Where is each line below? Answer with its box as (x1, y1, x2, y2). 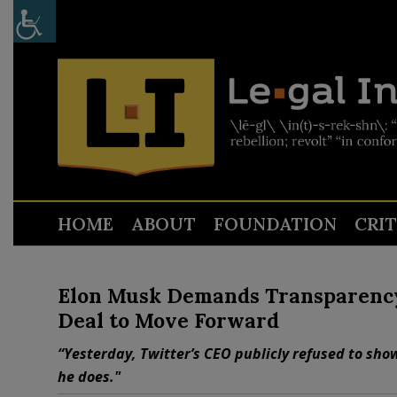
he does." (57, 367, 121, 386)
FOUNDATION (213, 213, 337, 235)
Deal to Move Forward (57, 307, 279, 333)
